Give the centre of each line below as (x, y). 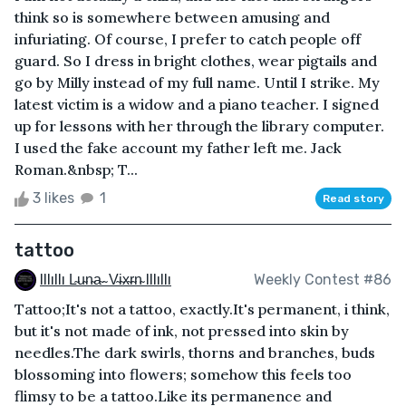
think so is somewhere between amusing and (172, 17)
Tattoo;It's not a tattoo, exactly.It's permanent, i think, (202, 309)
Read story (353, 198)
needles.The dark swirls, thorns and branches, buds (195, 353)
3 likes (53, 198)
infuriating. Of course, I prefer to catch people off (188, 39)
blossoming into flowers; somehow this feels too (183, 375)
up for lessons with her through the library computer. (199, 126)
